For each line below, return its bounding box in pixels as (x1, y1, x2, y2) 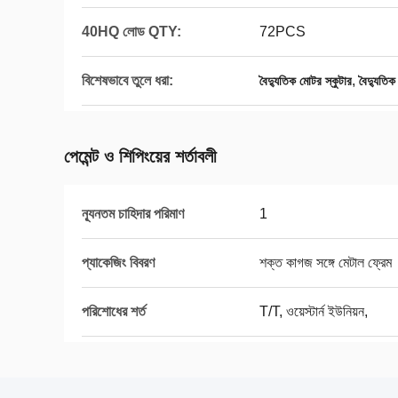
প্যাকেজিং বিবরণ (82, 255, 155, 270)
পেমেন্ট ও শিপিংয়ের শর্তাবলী (64, 147, 217, 166)
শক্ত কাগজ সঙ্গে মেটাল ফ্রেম (259, 255, 392, 270)
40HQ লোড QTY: (82, 24, 181, 39)
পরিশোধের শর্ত (82, 304, 146, 319)
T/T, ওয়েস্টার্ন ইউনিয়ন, (259, 304, 368, 319)
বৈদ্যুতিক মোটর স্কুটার (259, 74, 352, 88)
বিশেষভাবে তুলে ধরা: (82, 73, 173, 88)
